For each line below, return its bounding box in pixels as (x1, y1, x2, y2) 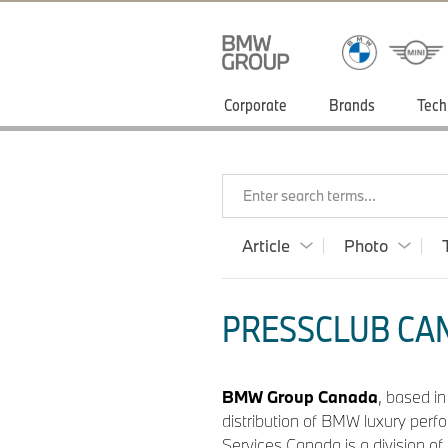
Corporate (224, 94, 287, 115)
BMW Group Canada (222, 385, 378, 407)
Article (242, 235, 290, 256)
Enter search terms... (243, 186, 376, 205)
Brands (329, 94, 375, 115)
